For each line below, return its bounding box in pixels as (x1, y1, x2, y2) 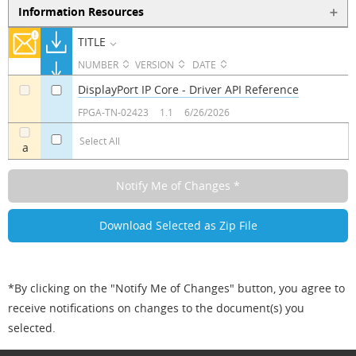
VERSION (134, 57, 174, 71)
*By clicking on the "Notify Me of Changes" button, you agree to (8, 281, 345, 296)
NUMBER (77, 57, 118, 71)
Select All (79, 133, 120, 147)
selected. (8, 320, 56, 336)
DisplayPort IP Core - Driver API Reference (77, 82, 299, 98)
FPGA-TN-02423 (77, 105, 149, 118)
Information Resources (17, 4, 144, 20)
